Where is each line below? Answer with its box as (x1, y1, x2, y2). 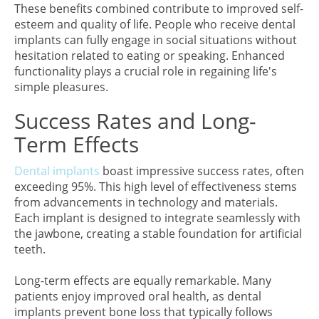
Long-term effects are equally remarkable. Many (14, 273, 271, 288)
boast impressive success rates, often (100, 163, 304, 179)
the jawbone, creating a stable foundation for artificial (14, 226, 302, 241)
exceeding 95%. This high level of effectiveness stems (14, 179, 297, 194)
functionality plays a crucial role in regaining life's (14, 63, 277, 79)
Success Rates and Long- (14, 106, 256, 135)
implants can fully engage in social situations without (14, 32, 297, 48)
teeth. (14, 241, 46, 257)
